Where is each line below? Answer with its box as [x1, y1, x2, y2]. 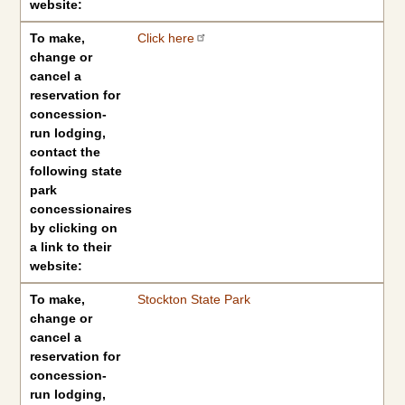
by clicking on [30, 221, 118, 235]
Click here [137, 31, 194, 45]
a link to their [30, 240, 112, 254]
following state [30, 164, 123, 178]
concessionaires [30, 202, 133, 216]
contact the [30, 145, 101, 159]
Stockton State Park [137, 292, 250, 306]
